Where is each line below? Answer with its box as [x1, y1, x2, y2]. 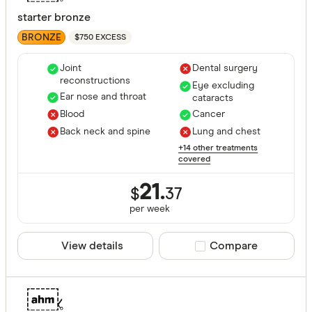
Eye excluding [192, 81, 254, 91]
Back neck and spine [60, 127, 150, 137]
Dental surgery [192, 63, 258, 74]
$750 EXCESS [75, 33, 126, 42]
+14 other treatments [178, 144, 258, 153]
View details [61, 240, 123, 252]
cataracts [192, 93, 233, 104]
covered [178, 155, 210, 164]
